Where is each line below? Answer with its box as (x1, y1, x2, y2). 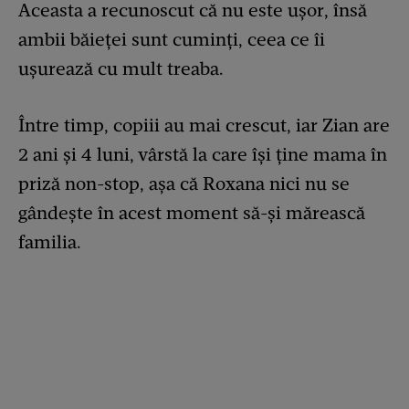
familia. (18, 230, 81, 253)
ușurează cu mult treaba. (18, 57, 224, 79)
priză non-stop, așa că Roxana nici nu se (18, 172, 350, 194)
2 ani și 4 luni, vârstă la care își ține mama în (18, 142, 387, 165)
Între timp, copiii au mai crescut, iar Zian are (18, 113, 390, 136)
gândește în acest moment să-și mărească (18, 201, 365, 224)
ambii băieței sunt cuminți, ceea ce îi (18, 27, 325, 50)
